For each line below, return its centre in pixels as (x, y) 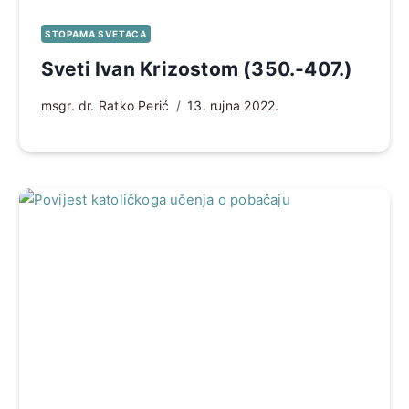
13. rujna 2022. (233, 105)
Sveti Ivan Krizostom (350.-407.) (197, 68)
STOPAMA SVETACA (95, 33)
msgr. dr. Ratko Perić (105, 105)
